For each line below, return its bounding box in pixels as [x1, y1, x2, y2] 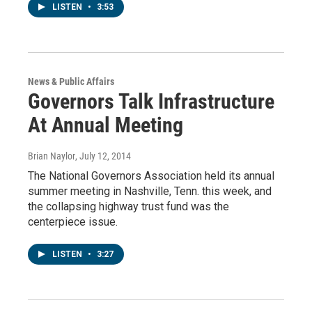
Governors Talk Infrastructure [28, 89, 274, 114]
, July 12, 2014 [75, 150, 131, 162]
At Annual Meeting [28, 113, 183, 138]
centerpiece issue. [28, 215, 118, 229]
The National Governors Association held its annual [28, 169, 274, 183]
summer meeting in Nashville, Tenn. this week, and [28, 185, 272, 198]
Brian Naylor [28, 150, 75, 162]
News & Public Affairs [28, 76, 114, 88]
